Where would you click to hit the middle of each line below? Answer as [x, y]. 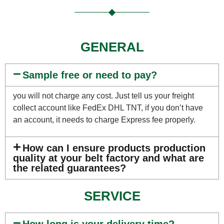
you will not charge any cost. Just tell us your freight [103, 96]
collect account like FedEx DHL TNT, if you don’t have [108, 108]
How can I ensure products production [114, 148]
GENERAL [112, 47]
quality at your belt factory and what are [108, 158]
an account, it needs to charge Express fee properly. [104, 120]
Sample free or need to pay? [90, 75]
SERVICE [112, 196]
